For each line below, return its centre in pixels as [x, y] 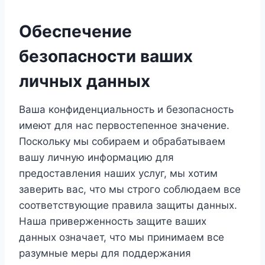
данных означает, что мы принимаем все [122, 237]
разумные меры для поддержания [105, 253]
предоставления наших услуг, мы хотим [118, 173]
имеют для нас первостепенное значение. [124, 125]
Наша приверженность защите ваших [113, 221]
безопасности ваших [106, 56]
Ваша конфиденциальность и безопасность [126, 109]
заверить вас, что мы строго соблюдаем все [130, 189]
